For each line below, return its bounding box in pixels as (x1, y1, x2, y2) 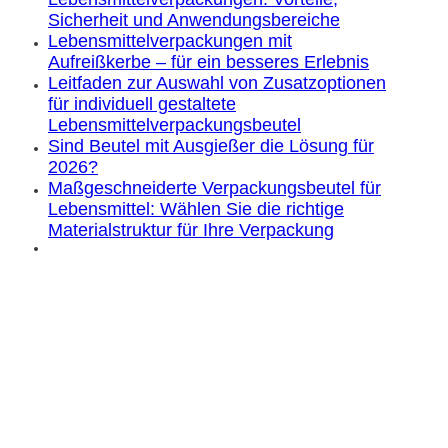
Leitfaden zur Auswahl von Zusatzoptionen (48, 72, 386, 93)
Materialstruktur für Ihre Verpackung (48, 219, 334, 240)
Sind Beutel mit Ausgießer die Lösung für (48, 135, 374, 156)
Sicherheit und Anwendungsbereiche (48, 9, 340, 30)
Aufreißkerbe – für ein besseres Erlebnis (48, 51, 369, 72)
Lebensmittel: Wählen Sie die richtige (48, 198, 344, 219)
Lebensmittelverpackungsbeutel (48, 114, 301, 135)
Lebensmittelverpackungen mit (48, 30, 292, 51)
